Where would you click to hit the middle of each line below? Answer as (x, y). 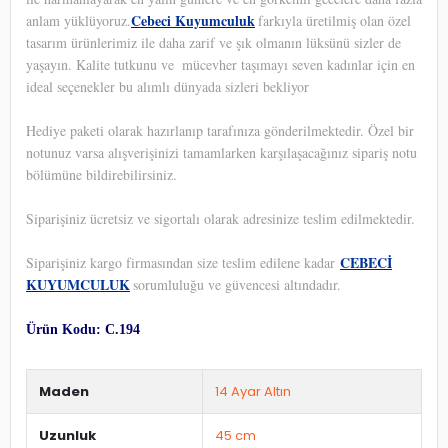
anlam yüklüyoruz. (78, 20)
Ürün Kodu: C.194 (83, 329)
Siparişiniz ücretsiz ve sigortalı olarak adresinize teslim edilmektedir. (220, 218)
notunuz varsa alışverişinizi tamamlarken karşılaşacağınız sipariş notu (221, 152)
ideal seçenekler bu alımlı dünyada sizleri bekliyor (167, 86)
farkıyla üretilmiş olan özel (334, 20)
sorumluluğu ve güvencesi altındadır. (237, 284)
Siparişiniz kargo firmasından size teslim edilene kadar (183, 262)
